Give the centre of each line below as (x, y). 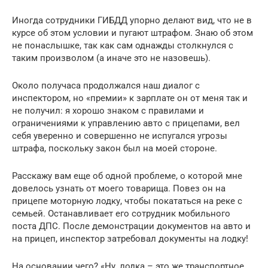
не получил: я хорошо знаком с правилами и (108, 111)
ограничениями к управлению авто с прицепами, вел (126, 123)
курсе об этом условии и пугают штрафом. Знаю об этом (133, 33)
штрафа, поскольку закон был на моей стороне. (115, 148)
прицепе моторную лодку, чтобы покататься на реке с (127, 201)
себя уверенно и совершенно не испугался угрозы (120, 136)
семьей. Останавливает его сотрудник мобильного (121, 214)
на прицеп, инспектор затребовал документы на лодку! (130, 239)
